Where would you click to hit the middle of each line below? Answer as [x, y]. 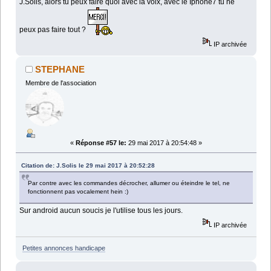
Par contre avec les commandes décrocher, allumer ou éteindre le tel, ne [129, 183]
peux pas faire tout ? [54, 29]
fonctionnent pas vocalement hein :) [78, 192]
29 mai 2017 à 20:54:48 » [164, 143]
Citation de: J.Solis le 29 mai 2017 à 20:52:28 [88, 166]
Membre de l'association [60, 83]
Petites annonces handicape [64, 248]
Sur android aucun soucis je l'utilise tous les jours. [101, 211]
